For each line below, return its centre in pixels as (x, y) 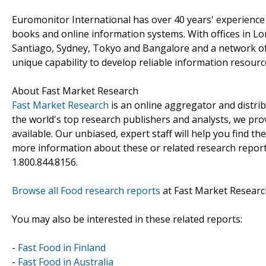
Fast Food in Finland (62, 247)
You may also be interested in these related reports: (127, 219)
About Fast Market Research (75, 91)
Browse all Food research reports (86, 190)
